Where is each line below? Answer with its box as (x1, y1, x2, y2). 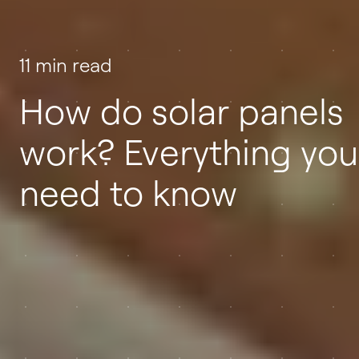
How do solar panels (19, 88, 344, 133)
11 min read (19, 53, 112, 77)
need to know (19, 170, 237, 215)
